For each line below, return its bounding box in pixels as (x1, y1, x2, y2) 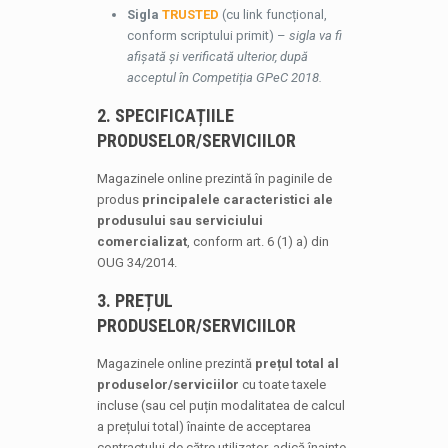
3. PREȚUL (96, 290, 173, 311)
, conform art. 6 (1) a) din (186, 234, 329, 249)
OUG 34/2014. (96, 255, 177, 270)
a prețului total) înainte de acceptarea (96, 419, 311, 434)
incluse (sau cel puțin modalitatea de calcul (96, 398, 345, 413)
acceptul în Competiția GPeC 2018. (126, 70, 322, 85)
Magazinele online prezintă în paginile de (96, 171, 332, 186)
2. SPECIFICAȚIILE (96, 105, 234, 126)
